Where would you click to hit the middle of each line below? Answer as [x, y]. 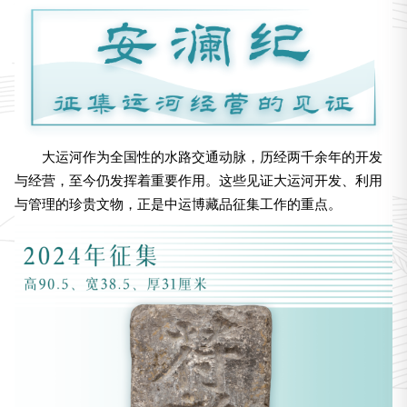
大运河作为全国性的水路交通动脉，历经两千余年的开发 [212, 157]
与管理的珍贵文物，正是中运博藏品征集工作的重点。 [178, 204]
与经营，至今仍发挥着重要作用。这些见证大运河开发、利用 [198, 181]
